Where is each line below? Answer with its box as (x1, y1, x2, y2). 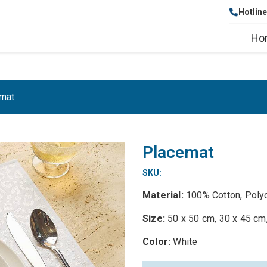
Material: (142, 190, 186, 201)
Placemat (142, 142, 214, 162)
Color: (142, 236, 171, 247)
